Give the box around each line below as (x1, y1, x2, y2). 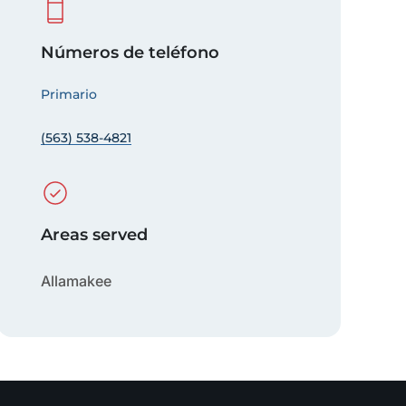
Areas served (41, 225, 149, 245)
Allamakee (41, 272, 112, 290)
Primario (41, 87, 98, 101)
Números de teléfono (41, 43, 220, 63)
